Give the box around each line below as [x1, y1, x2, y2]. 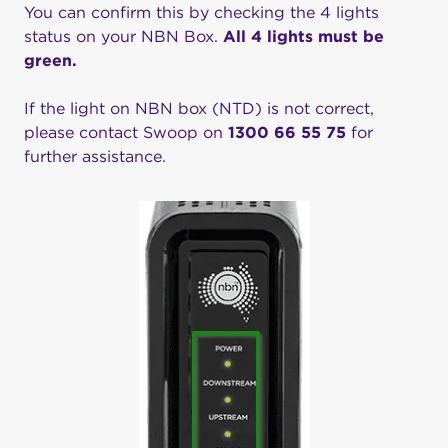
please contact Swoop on [24, 123, 228, 142]
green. [24, 51, 77, 70]
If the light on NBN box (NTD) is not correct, [24, 99, 374, 118]
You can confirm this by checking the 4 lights [24, 3, 379, 22]
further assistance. [24, 147, 166, 166]
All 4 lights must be [223, 27, 384, 46]
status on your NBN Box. [24, 27, 223, 46]
